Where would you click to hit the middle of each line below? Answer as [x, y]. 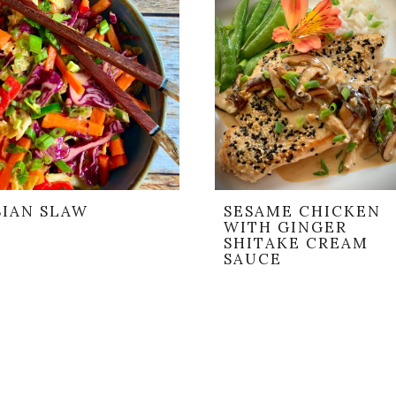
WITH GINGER [286, 228]
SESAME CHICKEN [303, 212]
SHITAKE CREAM [297, 244]
